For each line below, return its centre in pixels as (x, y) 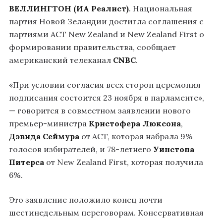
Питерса (27, 162)
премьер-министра (49, 124)
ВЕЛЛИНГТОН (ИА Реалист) (69, 9)
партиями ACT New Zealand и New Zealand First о (107, 34)
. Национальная (161, 9)
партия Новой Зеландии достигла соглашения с (106, 22)
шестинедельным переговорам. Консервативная (106, 213)
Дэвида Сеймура (44, 137)
